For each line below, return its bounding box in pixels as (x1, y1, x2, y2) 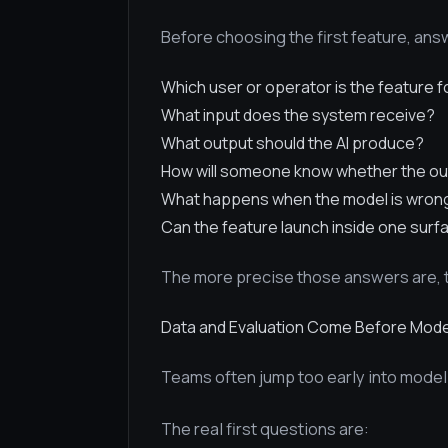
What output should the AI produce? (161, 132, 424, 154)
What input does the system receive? (161, 104, 435, 126)
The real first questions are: (161, 418, 369, 440)
